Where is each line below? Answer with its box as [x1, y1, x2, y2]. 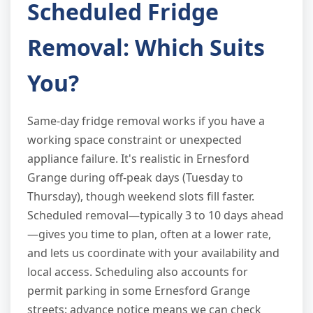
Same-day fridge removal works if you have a [27, 113, 265, 129]
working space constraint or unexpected [27, 132, 242, 148]
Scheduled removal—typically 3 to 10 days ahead [27, 208, 284, 224]
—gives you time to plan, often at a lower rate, [27, 226, 271, 242]
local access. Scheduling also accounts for [27, 264, 248, 280]
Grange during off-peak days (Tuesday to [27, 170, 243, 186]
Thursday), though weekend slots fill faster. [27, 189, 254, 205]
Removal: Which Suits [27, 32, 265, 63]
